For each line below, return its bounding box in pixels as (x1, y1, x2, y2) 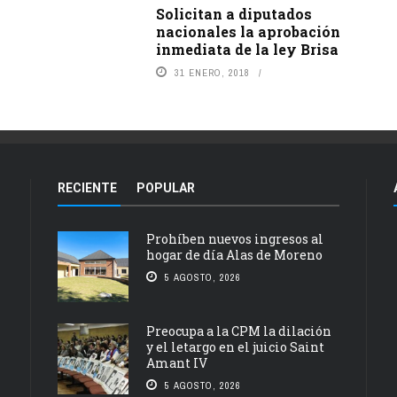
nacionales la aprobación (155, 21, 340, 41)
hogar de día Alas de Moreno (146, 245, 323, 263)
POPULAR (136, 180, 195, 195)
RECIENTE (58, 180, 117, 195)
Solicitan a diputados (155, 4, 312, 23)
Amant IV (146, 354, 207, 371)
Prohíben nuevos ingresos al (146, 230, 323, 247)
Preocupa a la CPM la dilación (146, 322, 331, 339)
